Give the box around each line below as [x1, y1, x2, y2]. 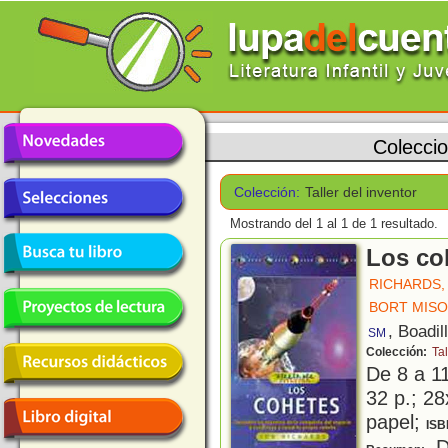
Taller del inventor [305, 184, 418, 200]
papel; [366, 410, 426, 434]
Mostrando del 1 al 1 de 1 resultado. [230, 216, 438, 232]
